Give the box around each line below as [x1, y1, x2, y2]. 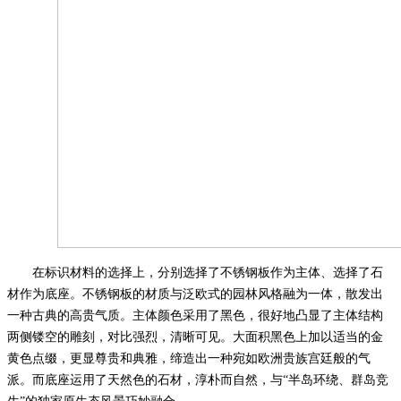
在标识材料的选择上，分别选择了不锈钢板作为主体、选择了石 [32, 265, 383, 279]
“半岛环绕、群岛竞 [283, 372, 388, 387]
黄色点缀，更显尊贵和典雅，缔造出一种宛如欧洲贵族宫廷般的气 [7, 351, 371, 365]
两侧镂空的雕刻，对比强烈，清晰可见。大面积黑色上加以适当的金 [7, 329, 383, 344]
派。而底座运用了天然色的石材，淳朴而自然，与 [7, 372, 283, 387]
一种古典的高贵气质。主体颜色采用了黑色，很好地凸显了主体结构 [7, 308, 383, 322]
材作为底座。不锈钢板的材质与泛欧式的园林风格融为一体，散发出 [7, 286, 383, 301]
